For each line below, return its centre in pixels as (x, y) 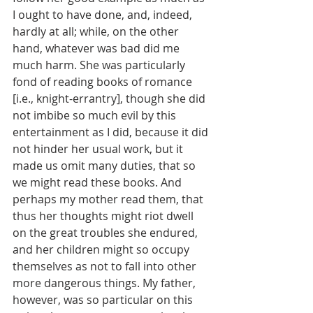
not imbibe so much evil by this (96, 116)
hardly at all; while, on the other (97, 32)
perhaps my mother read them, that (109, 199)
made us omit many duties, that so (105, 166)
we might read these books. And (99, 183)
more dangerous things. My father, (105, 283)
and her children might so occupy (102, 250)
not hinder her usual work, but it (99, 149)
